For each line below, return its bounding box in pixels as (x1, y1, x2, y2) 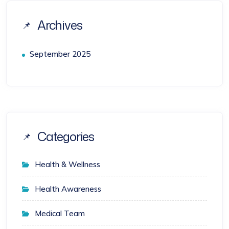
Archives (37, 16, 82, 34)
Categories (37, 128, 94, 145)
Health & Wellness (35, 159, 100, 169)
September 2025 (30, 49, 90, 59)
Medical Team (35, 209, 85, 218)
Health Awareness (35, 184, 101, 194)
